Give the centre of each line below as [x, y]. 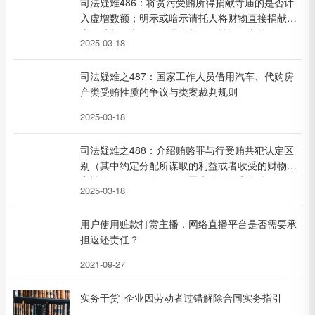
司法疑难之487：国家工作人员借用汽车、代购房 [187, 76]
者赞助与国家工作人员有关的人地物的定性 [173, 33]
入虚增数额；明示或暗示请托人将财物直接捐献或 [188, 18]
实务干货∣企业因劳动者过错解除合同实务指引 [181, 297]
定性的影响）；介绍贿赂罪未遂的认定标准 [173, 181]
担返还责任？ [109, 239]
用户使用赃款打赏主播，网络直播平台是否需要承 [188, 224]
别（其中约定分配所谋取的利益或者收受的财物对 [188, 165]
